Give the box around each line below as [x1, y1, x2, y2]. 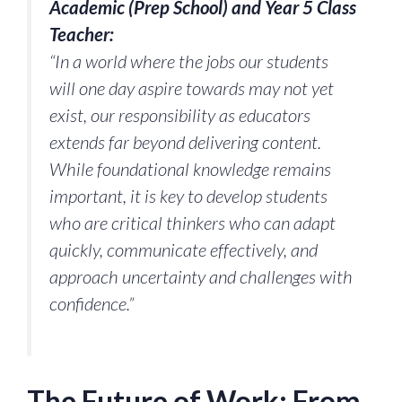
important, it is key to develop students [49, 184, 328, 206]
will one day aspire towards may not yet [49, 76, 334, 99]
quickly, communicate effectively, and [49, 238, 318, 260]
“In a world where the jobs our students [49, 49, 328, 72]
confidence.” [49, 292, 134, 314]
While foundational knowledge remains [49, 157, 331, 179]
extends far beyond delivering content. [49, 130, 321, 153]
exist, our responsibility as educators [49, 103, 310, 126]
